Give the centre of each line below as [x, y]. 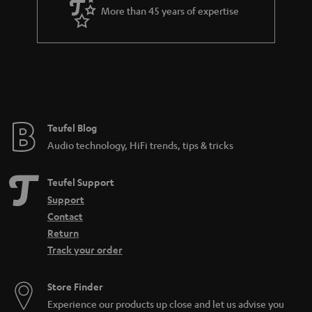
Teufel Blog [72, 128]
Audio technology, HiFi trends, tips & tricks [140, 145]
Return [63, 233]
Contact [65, 217]
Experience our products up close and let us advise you [166, 304]
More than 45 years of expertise [170, 10]
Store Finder [75, 287]
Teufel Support [81, 182]
